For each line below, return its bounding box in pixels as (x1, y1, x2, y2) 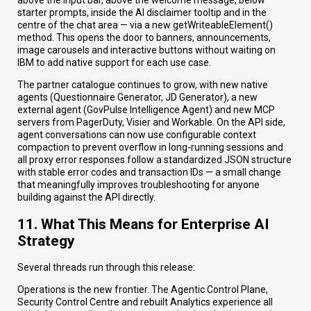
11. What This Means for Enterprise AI (17, 215, 269, 233)
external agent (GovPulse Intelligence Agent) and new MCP (17, 104, 275, 116)
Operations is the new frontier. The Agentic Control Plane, (17, 284, 268, 296)
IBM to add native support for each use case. (17, 57, 211, 69)
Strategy (17, 232, 75, 249)
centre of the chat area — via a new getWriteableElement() (17, 19, 273, 31)
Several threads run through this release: (17, 262, 195, 274)
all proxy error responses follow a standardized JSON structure (17, 154, 292, 166)
